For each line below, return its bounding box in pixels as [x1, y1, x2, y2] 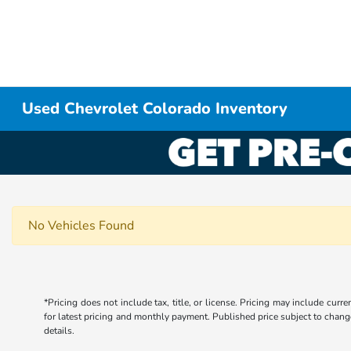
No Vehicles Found [28, 217, 134, 234]
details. [44, 324, 75, 337]
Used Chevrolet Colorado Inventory [22, 98, 288, 119]
